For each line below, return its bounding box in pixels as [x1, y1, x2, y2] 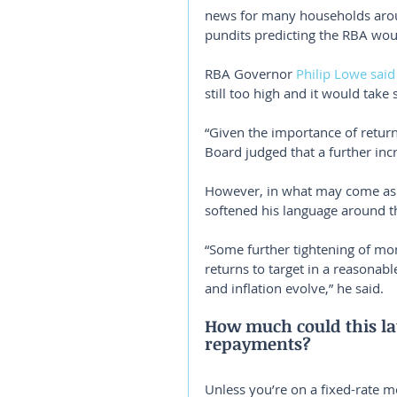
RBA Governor [205, 65, 296, 82]
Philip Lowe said [296, 65, 395, 82]
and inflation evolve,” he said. [205, 279, 384, 297]
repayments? [205, 332, 311, 355]
